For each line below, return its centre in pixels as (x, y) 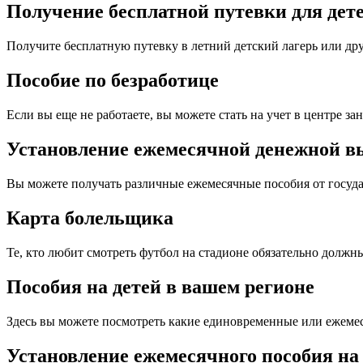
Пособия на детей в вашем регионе (160, 286)
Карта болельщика (90, 218)
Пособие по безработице (113, 81)
